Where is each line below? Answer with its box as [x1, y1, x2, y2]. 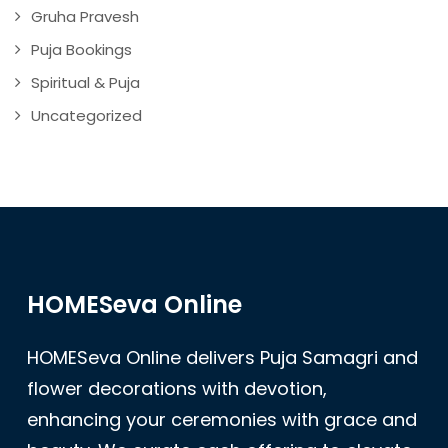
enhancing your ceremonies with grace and [27, 407, 417, 433]
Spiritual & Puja [31, 72, 140, 94]
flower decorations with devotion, [27, 376, 327, 402]
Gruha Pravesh [31, 6, 139, 28]
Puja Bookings [31, 39, 132, 61]
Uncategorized [31, 105, 142, 127]
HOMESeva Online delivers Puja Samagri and [27, 345, 418, 371]
